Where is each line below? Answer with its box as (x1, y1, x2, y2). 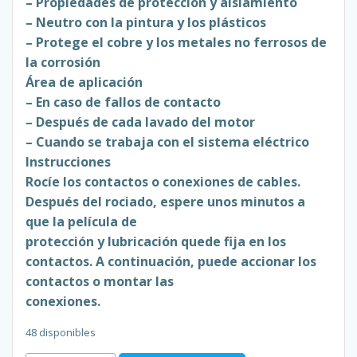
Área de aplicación (25, 73, 143, 92)
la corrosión (25, 53, 100, 72)
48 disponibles (25, 325, 96, 340)
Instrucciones (25, 153, 111, 171)
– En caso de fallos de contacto (25, 93, 221, 112)
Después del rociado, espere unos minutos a (25, 193, 305, 211)
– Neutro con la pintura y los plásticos (25, 14, 266, 32)
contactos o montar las (25, 273, 174, 291)
